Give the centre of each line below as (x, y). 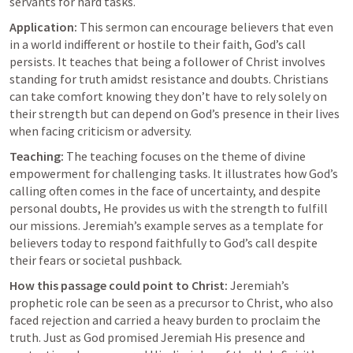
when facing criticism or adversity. (100, 131)
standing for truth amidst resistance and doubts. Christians (169, 79)
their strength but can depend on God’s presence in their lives (175, 113)
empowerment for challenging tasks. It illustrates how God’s (174, 173)
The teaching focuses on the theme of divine (185, 156)
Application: (43, 27)
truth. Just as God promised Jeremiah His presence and (157, 337)
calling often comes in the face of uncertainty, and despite (165, 191)
